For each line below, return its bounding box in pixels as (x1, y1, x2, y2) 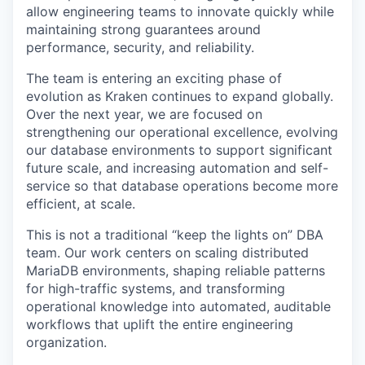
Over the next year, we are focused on (26, 106, 262, 123)
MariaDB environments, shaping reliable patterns (26, 262, 325, 279)
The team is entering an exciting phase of (26, 70, 282, 87)
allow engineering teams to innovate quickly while (26, 3, 334, 20)
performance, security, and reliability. (26, 39, 254, 56)
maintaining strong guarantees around (26, 21, 261, 38)
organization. (26, 334, 107, 351)
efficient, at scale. (26, 196, 135, 213)
